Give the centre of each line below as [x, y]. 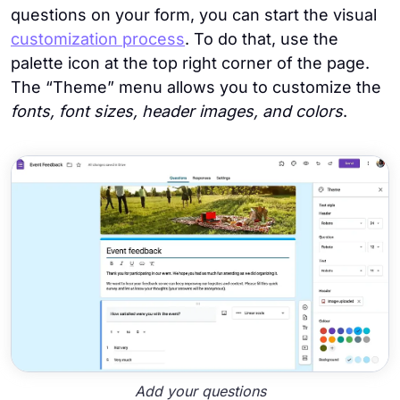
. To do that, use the [262, 38]
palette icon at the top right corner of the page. [190, 62]
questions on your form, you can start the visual [194, 14]
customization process [98, 38]
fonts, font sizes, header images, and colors [177, 111]
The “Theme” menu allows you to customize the [196, 87]
